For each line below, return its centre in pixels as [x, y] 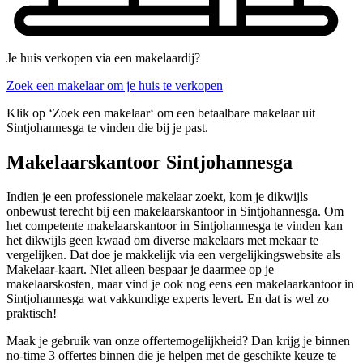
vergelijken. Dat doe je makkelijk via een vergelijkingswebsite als [173, 254]
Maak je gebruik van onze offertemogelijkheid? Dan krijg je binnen [178, 340]
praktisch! [32, 313]
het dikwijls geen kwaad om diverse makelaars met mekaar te [162, 240]
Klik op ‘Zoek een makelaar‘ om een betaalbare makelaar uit [161, 113]
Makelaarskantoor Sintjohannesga [149, 162]
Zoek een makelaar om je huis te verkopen [115, 86]
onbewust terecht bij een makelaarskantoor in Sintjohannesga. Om [175, 211]
